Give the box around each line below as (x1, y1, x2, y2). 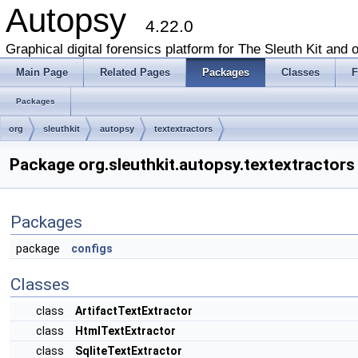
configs (71, 242, 113, 255)
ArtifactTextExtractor (75, 304, 193, 317)
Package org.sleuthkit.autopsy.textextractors (10, 155, 355, 174)
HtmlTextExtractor (75, 324, 176, 337)
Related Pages (100, 66, 170, 78)
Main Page (16, 66, 68, 78)
